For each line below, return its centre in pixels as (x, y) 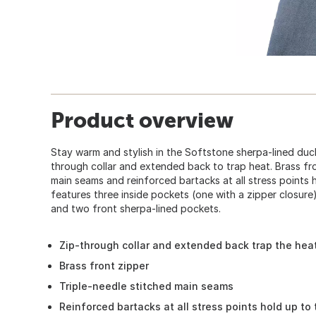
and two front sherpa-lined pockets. (136, 208)
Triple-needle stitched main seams (146, 286)
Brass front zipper (104, 265)
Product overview (142, 120)
